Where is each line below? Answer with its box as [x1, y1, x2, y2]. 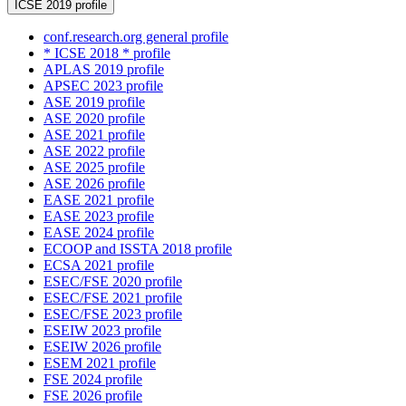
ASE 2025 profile [43, 159, 145, 176]
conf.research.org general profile [43, 29, 228, 45]
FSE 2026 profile [43, 388, 142, 404]
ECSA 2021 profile [43, 257, 154, 274]
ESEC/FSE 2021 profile [43, 290, 182, 306]
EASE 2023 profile [43, 208, 154, 225]
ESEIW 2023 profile [43, 323, 161, 339]
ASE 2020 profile [43, 111, 145, 127]
